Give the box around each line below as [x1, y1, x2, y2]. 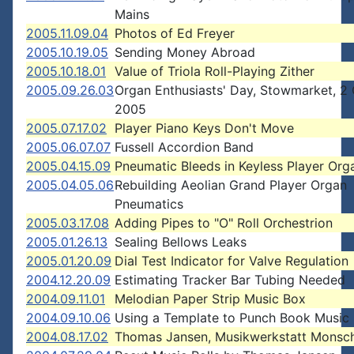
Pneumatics [115, 196, 183, 212]
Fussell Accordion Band [115, 139, 254, 155]
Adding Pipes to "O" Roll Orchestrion [115, 215, 333, 231]
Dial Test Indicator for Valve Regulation [115, 253, 348, 269]
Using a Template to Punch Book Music [115, 310, 349, 326]
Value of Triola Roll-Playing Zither [115, 63, 314, 79]
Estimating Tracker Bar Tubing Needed [115, 272, 345, 288]
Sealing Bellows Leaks [115, 234, 247, 250]
